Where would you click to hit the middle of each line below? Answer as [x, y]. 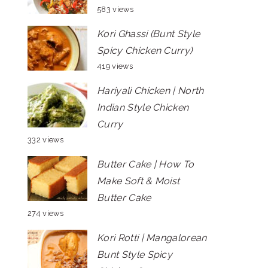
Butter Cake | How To [146, 164]
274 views [45, 213]
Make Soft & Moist [138, 181]
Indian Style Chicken [143, 107]
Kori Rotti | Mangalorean [152, 238]
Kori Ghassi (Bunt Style [149, 34]
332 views [45, 140]
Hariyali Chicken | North [150, 91]
